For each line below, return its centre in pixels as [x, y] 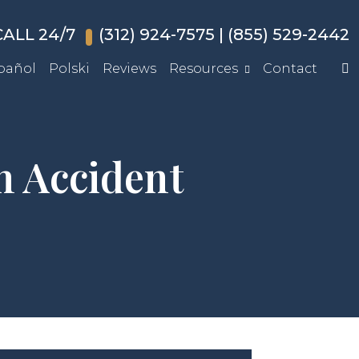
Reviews [129, 69]
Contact [290, 69]
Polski [69, 69]
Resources [204, 69]
